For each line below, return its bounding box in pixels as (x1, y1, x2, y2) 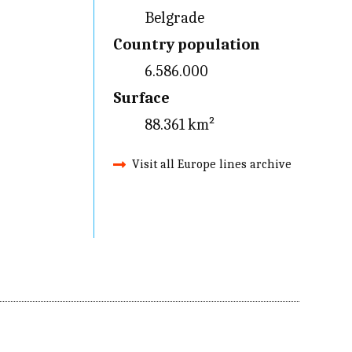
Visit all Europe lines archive (131, 157, 291, 171)
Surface (112, 89, 170, 107)
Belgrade (144, 9, 204, 27)
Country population (112, 35, 260, 53)
